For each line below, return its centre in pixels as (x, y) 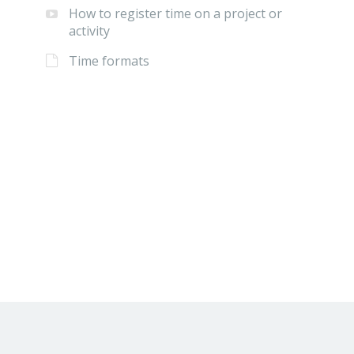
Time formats (109, 61)
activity (89, 31)
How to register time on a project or (175, 14)
